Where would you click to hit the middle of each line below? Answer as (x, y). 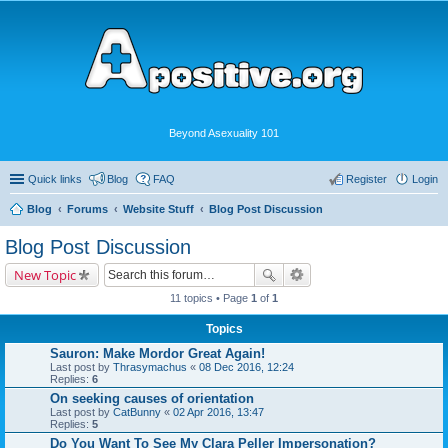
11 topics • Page (210, 297)
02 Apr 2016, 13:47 (218, 411)
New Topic (45, 274)
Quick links (55, 178)
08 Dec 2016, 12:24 (246, 366)
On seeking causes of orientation (152, 398)
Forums (87, 208)
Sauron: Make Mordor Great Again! (157, 353)
